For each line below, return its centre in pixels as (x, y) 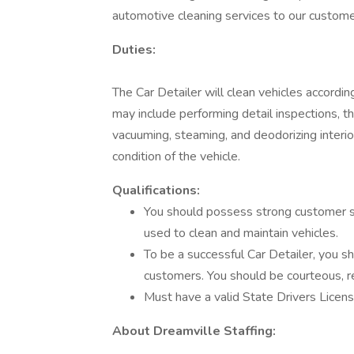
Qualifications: (156, 190)
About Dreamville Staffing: (194, 331)
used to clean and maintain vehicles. (241, 233)
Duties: (134, 50)
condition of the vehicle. (176, 156)
